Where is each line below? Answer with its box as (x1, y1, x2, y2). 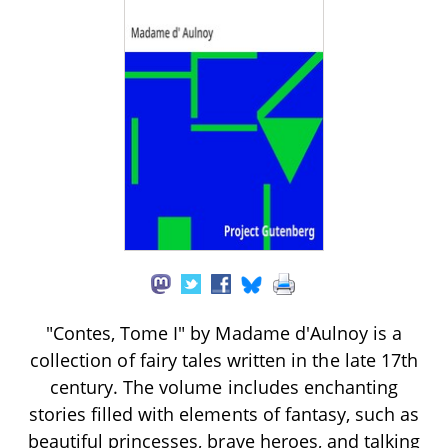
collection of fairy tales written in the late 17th (30, 347, 418, 372)
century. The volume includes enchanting (49, 374, 399, 399)
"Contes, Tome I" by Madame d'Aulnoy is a (45, 320, 403, 345)
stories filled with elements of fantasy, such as (28, 401, 420, 426)
